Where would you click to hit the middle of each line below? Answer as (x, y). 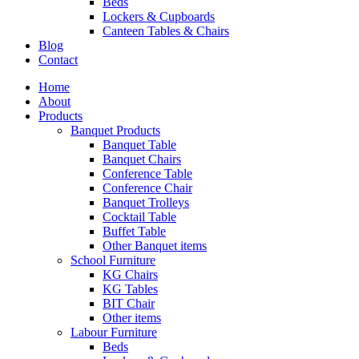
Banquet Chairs (142, 159)
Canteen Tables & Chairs (166, 30)
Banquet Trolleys (146, 202)
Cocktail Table (139, 216)
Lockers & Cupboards (159, 16)
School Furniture (113, 260)
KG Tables (130, 288)
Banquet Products (115, 130)
